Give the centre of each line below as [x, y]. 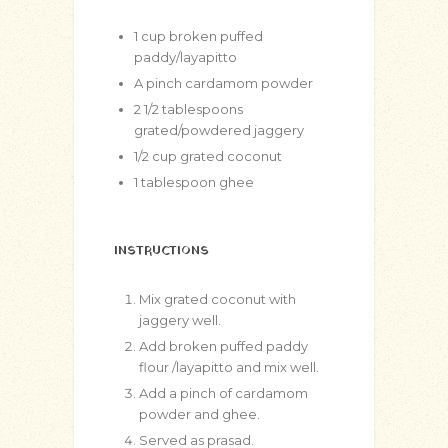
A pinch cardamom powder [223, 83]
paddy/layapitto [185, 57]
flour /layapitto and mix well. [229, 367]
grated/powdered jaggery [219, 130]
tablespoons [202, 109]
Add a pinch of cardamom [223, 393]
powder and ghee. [199, 414]
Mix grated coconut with [217, 299]
